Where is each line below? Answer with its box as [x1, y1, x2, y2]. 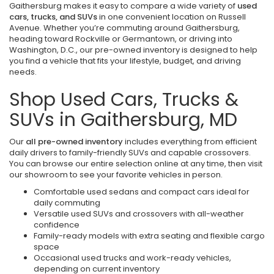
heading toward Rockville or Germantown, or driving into [9, 33, 232, 45]
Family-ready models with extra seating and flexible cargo [34, 230, 265, 242]
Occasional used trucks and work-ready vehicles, [34, 252, 231, 264]
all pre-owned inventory [26, 136, 123, 147]
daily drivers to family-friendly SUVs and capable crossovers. [9, 147, 251, 158]
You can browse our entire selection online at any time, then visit [9, 158, 262, 169]
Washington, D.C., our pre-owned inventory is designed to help [9, 44, 257, 56]
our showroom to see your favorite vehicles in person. [9, 169, 223, 180]
